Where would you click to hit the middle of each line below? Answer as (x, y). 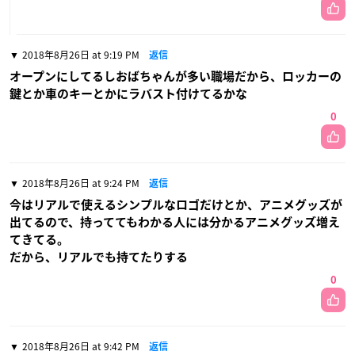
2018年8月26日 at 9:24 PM (81, 183)
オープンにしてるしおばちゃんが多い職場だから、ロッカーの (176, 77)
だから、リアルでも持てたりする (99, 258)
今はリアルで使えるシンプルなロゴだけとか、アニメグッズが (176, 205)
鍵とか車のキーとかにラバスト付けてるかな (128, 94)
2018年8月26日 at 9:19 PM (81, 55)
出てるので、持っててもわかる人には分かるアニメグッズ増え (175, 223)
